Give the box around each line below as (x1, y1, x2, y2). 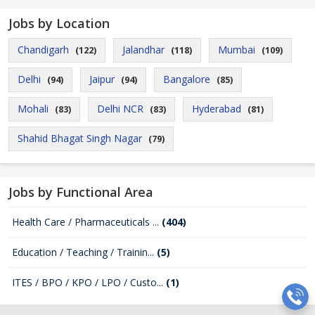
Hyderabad (192, 102, 241, 115)
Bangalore (163, 72, 210, 86)
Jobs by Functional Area (8, 184, 153, 200)
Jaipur (89, 72, 115, 86)
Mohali (18, 102, 49, 115)
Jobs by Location (8, 15, 110, 32)
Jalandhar (122, 43, 165, 56)
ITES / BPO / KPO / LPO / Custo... (12, 276, 166, 289)
